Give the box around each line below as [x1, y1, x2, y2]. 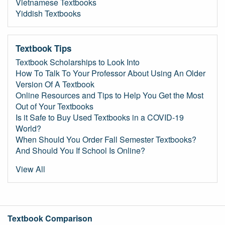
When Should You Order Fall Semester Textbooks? [16, 134, 196, 145]
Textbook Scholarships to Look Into [16, 56, 140, 68]
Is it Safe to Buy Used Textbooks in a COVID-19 [16, 111, 184, 123]
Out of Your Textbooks [16, 100, 93, 112]
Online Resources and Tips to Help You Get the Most [16, 89, 203, 101]
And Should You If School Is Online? [16, 145, 145, 156]
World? [16, 123, 41, 134]
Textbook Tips [16, 42, 71, 54]
